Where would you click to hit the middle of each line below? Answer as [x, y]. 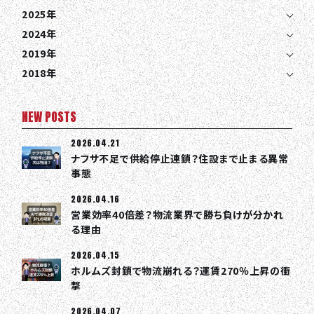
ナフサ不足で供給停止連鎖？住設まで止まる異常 [180, 159]
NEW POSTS [49, 117]
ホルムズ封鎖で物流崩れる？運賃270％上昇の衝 [181, 271]
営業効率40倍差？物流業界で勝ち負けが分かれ [177, 215]
